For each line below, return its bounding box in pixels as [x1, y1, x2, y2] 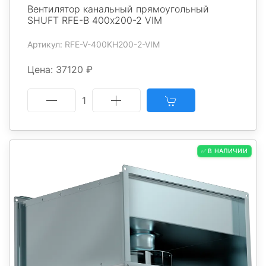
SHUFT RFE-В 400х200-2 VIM [27, 14, 162, 27]
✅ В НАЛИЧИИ [201, 147, 248, 156]
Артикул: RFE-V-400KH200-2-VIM [27, 39, 160, 50]
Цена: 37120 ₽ [27, 64, 93, 76]
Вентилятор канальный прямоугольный [27, 3, 209, 15]
